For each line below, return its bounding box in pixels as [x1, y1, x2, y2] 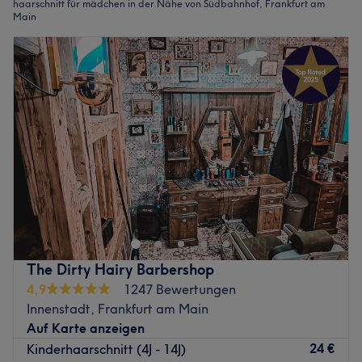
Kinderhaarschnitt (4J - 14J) [27, 341, 186, 358]
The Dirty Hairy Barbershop [27, 259, 214, 279]
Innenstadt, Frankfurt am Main [27, 300, 208, 317]
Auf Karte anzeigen [27, 319, 145, 336]
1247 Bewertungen [124, 280, 236, 297]
